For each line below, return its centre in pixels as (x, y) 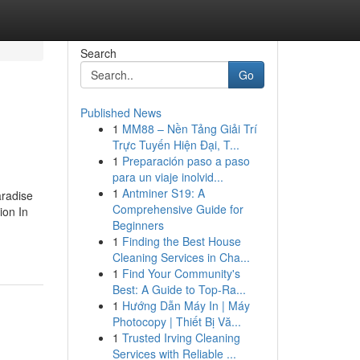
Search (98, 53)
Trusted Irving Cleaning (181, 337)
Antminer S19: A (163, 193)
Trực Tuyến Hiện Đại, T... (176, 145)
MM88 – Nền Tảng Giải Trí (189, 129)
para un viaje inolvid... (168, 177)
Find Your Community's (181, 273)
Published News (121, 112)
